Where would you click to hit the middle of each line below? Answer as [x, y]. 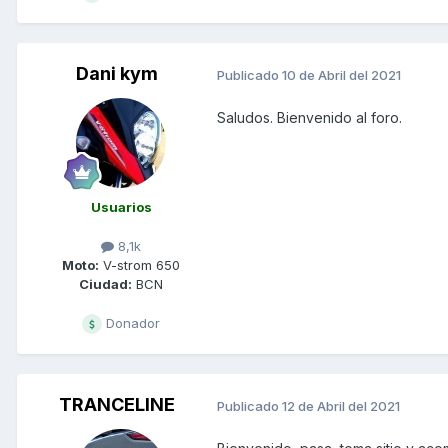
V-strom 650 [139, 265]
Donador [131, 323]
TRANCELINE [117, 405]
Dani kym [117, 74]
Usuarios [121, 207]
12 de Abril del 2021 [341, 405]
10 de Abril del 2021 [341, 74]
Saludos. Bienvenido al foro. [309, 118]
